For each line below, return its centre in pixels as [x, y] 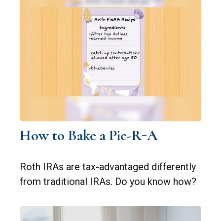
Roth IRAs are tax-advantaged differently [108, 167]
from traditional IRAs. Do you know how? [108, 182]
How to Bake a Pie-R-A [89, 136]
